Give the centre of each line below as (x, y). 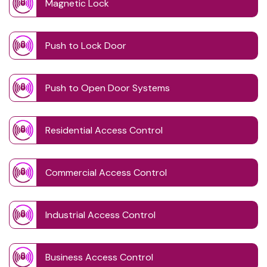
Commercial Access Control (106, 172)
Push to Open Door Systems (108, 88)
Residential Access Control (104, 130)
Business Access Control (99, 257)
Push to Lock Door (86, 45)
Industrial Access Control (100, 215)
